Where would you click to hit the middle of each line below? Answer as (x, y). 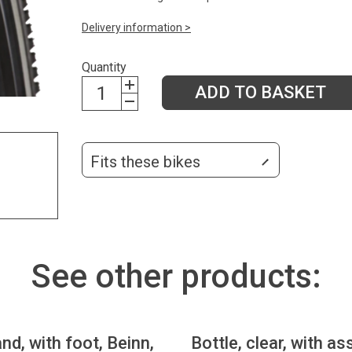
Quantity (104, 67)
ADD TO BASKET (260, 92)
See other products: (176, 276)
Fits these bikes (145, 161)
